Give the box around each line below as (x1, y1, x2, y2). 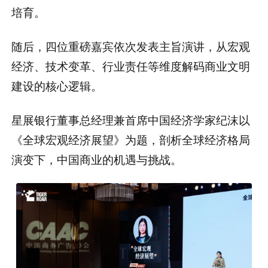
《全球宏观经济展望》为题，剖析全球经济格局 (11, 130, 251, 147)
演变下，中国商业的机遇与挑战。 (11, 150, 182, 167)
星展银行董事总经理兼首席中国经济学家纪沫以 (11, 111, 251, 127)
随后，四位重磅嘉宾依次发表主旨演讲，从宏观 (11, 37, 251, 54)
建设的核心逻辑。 (11, 77, 103, 93)
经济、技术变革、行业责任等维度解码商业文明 (11, 57, 251, 74)
